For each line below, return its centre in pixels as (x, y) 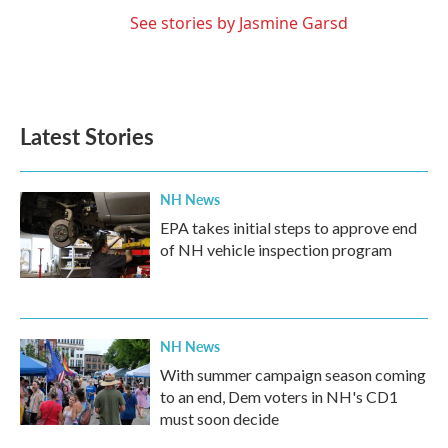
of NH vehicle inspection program (276, 249)
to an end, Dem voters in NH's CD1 (279, 396)
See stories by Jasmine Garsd (239, 23)
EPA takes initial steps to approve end (288, 227)
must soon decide (219, 418)
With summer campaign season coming (293, 374)
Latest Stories (87, 136)
